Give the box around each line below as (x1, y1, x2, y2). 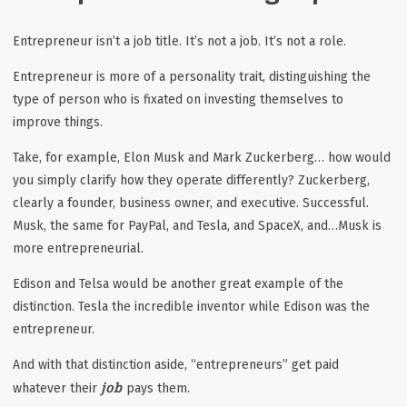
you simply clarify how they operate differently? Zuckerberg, (13, 172, 370, 188)
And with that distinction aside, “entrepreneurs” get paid (13, 356, 339, 372)
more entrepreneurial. (13, 240, 144, 256)
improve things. (13, 114, 103, 130)
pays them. (122, 380, 190, 396)
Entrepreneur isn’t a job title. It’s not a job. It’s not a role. (13, 33, 346, 49)
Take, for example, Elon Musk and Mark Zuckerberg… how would (13, 149, 391, 165)
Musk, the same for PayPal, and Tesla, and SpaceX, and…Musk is (13, 217, 382, 233)
